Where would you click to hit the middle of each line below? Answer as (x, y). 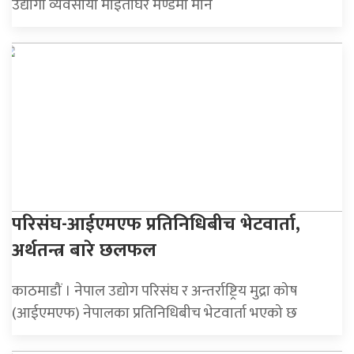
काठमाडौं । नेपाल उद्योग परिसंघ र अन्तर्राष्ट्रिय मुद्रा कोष (154, 290)
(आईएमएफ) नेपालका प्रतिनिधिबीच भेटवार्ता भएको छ (154, 313)
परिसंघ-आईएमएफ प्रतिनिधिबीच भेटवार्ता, (156, 224)
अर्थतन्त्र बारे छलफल (84, 250)
